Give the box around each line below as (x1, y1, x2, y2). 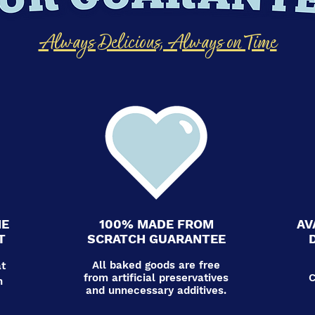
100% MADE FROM (98, 217, 214, 231)
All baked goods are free (92, 259, 220, 271)
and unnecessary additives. (86, 284, 226, 297)
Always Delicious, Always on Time (38, 28, 277, 59)
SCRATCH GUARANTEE (86, 231, 226, 246)
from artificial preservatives (84, 271, 229, 284)
